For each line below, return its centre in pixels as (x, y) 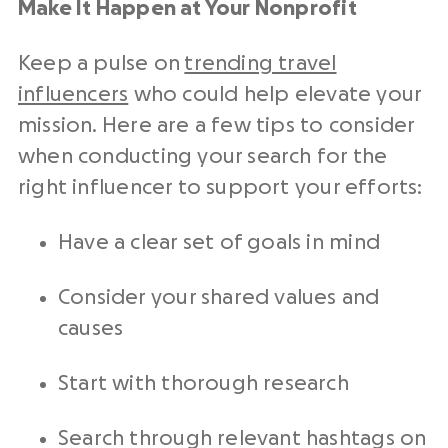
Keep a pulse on (101, 64)
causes (91, 329)
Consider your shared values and (219, 298)
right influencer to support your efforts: (220, 188)
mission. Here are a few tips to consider (216, 126)
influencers (73, 95)
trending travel (260, 64)
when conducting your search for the (203, 157)
